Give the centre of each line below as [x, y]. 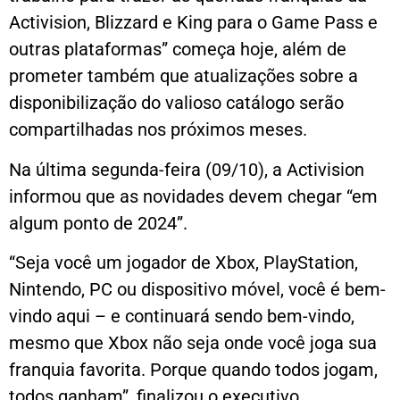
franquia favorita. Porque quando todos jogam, [193, 370]
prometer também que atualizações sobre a [183, 76]
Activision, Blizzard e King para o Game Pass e [193, 23]
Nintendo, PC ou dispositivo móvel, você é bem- [197, 290]
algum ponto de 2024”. [98, 223]
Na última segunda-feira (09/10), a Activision [187, 169]
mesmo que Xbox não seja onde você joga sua [193, 343]
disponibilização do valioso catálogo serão [176, 103]
